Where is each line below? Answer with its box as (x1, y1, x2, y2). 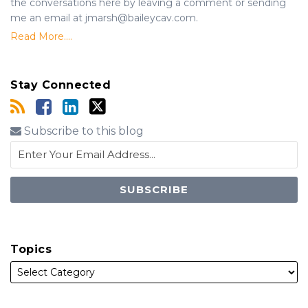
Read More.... (10, 30, 72, 43)
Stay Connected (10, 78, 111, 91)
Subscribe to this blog (21, 124, 144, 137)
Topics (10, 242, 52, 256)
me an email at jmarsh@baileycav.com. (10, 11, 198, 24)
